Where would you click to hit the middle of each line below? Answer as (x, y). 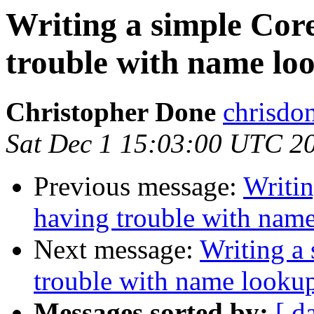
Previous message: (138, 186)
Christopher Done (111, 112)
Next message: (117, 250)
